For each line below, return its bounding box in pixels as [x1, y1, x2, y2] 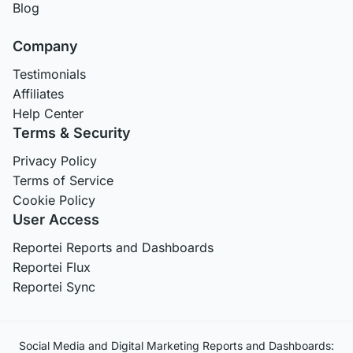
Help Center [13, 106, 84, 121]
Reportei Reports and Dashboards [13, 240, 214, 255]
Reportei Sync [13, 279, 95, 295]
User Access [13, 211, 99, 228]
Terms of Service [13, 173, 113, 188]
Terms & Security [13, 124, 131, 141]
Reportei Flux [13, 259, 91, 275]
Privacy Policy [13, 153, 97, 169]
